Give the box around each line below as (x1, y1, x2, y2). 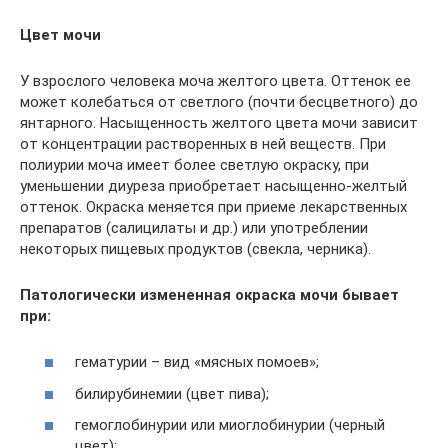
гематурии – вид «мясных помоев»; (75, 353, 319, 371)
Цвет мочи (20, 25, 101, 44)
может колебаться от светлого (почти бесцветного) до (20, 92, 418, 111)
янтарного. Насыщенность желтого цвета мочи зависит (20, 113, 418, 132)
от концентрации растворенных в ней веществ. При (20, 134, 386, 153)
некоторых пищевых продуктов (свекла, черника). (20, 239, 371, 258)
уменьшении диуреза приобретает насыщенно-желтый (20, 176, 407, 195)
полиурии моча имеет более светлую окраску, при (20, 155, 369, 174)
